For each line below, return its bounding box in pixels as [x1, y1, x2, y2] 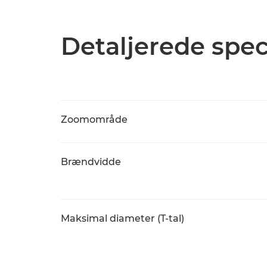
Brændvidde [61, 156, 121, 167]
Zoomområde [61, 114, 128, 125]
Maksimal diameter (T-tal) [61, 213, 184, 224]
